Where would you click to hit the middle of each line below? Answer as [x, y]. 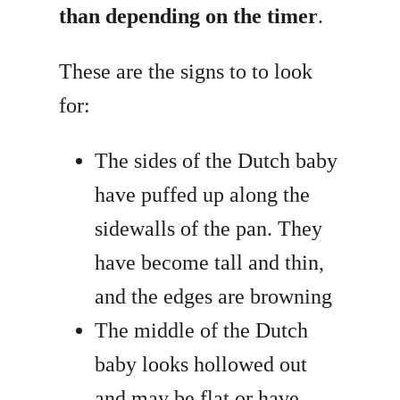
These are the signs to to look [186, 72]
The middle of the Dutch [202, 331]
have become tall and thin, [210, 263]
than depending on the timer [189, 17]
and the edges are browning [214, 297]
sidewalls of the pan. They [209, 229]
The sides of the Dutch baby [217, 161]
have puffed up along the [203, 195]
